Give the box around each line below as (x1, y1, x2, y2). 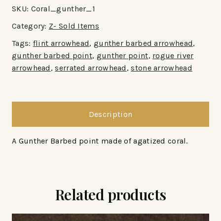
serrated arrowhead (55, 63, 127, 73)
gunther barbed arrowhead (93, 38, 193, 48)
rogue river (152, 50, 194, 60)
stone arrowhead (131, 63, 192, 73)
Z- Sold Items (49, 21, 99, 31)
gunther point (96, 50, 148, 60)
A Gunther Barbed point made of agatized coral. (12, 136, 188, 146)
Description (88, 109, 133, 119)
